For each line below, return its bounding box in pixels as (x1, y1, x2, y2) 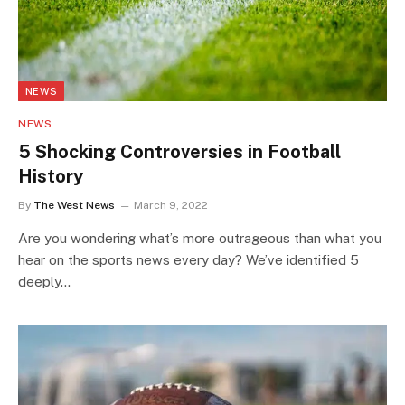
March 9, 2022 (134, 199, 208, 212)
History (18, 165, 83, 187)
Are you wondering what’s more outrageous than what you (18, 231, 381, 246)
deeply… (18, 274, 71, 289)
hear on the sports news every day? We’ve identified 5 (18, 252, 359, 268)
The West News (33, 199, 115, 212)
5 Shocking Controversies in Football (18, 141, 341, 163)
